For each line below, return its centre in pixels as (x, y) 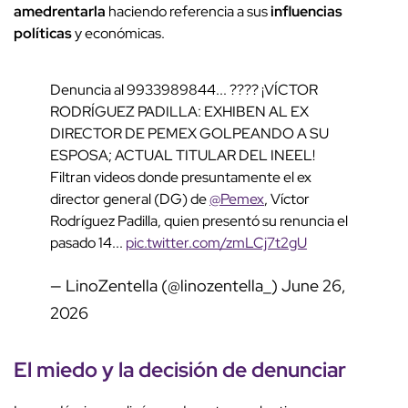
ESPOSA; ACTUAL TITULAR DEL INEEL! (183, 155)
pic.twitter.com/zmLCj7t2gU (216, 242)
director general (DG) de (130, 199)
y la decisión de (174, 369)
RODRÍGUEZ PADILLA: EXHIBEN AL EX (179, 111)
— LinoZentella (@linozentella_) (166, 285)
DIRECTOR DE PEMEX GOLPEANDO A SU (189, 133)
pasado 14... (88, 242)
